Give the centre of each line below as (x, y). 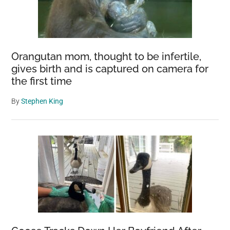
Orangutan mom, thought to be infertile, (107, 56)
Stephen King (42, 101)
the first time (42, 81)
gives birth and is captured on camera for (110, 69)
